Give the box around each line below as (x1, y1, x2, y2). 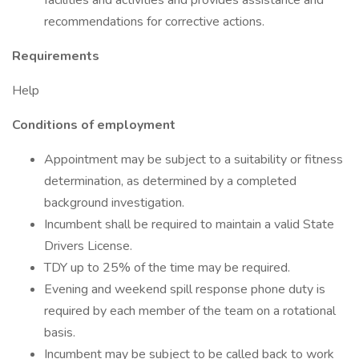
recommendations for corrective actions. (44, 13, 264, 30)
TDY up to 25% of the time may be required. (44, 259, 290, 276)
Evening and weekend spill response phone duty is (44, 280, 325, 298)
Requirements (12, 47, 99, 65)
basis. (44, 324, 75, 341)
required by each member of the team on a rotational (44, 302, 336, 320)
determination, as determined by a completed (44, 172, 296, 190)
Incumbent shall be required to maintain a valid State (44, 216, 334, 233)
